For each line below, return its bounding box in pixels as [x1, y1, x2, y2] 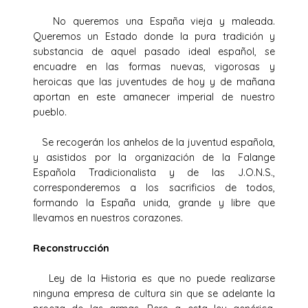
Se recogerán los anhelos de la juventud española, [33, 135, 275, 148]
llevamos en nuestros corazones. [33, 211, 183, 224]
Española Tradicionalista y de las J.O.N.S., [33, 166, 275, 179]
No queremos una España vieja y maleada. [33, 14, 275, 27]
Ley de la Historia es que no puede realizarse [33, 272, 275, 285]
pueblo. [33, 105, 67, 118]
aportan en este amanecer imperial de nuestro [33, 90, 275, 103]
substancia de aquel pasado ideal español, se [33, 45, 275, 58]
